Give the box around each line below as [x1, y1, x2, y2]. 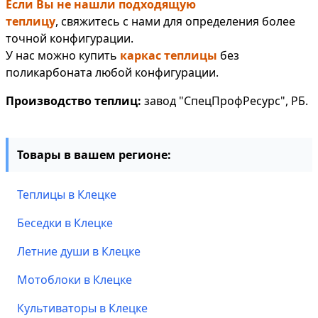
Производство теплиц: [6, 93, 141, 109]
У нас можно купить [6, 48, 120, 64]
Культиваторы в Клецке [17, 300, 148, 317]
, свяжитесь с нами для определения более [55, 13, 295, 30]
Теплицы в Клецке [17, 187, 116, 203]
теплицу [6, 13, 55, 30]
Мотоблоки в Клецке [17, 272, 132, 288]
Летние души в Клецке [17, 243, 141, 260]
